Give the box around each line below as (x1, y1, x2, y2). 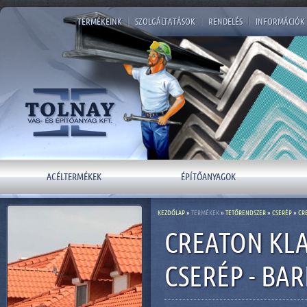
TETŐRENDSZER (225, 208, 266, 217)
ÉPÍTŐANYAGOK (181, 171, 236, 182)
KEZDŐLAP (158, 208, 185, 217)
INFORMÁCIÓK (256, 16, 305, 27)
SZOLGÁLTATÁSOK (135, 16, 195, 27)
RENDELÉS (208, 16, 243, 27)
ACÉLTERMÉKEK (47, 171, 101, 182)
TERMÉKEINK (77, 16, 122, 27)
